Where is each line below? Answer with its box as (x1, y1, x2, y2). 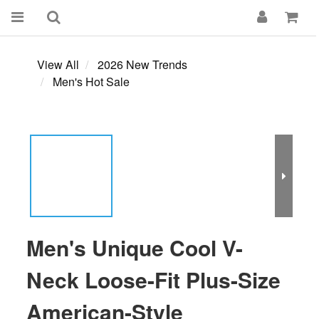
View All (37, 56, 79, 73)
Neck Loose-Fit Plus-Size (26, 264, 281, 295)
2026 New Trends (98, 56, 187, 73)
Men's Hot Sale (53, 73, 130, 90)
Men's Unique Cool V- (26, 232, 243, 263)
